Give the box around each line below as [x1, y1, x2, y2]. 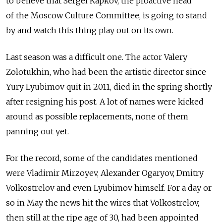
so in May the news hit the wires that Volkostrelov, [6, 197, 199, 208]
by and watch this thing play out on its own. [6, 25, 173, 35]
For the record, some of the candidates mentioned [6, 153, 198, 163]
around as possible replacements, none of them [6, 111, 188, 121]
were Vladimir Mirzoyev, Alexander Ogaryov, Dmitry [6, 167, 204, 178]
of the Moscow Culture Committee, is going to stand [6, 10, 207, 20]
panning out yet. [6, 126, 69, 136]
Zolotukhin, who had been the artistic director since [6, 66, 206, 77]
